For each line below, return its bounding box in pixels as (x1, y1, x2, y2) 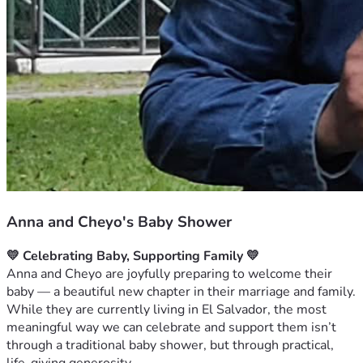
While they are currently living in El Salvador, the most (6, 301, 327, 319)
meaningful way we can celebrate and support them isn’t (6, 318, 336, 337)
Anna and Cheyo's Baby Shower (6, 211, 232, 233)
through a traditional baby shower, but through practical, (6, 336, 334, 355)
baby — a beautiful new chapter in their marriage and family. (6, 283, 356, 301)
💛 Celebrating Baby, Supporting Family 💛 (6, 247, 259, 266)
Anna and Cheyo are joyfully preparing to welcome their (6, 265, 332, 284)
